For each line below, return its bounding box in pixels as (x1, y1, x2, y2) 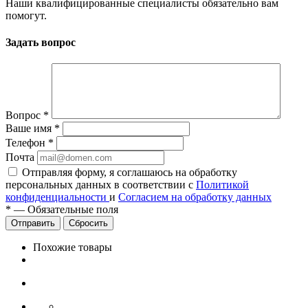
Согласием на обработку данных (118, 191, 272, 203)
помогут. (5, 9, 47, 21)
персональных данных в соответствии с (5, 179, 196, 191)
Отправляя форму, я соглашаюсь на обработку (22, 166, 237, 179)
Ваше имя (5, 122, 54, 135)
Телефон (5, 137, 48, 149)
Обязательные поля (27, 203, 118, 216)
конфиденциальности (5, 191, 109, 203)
